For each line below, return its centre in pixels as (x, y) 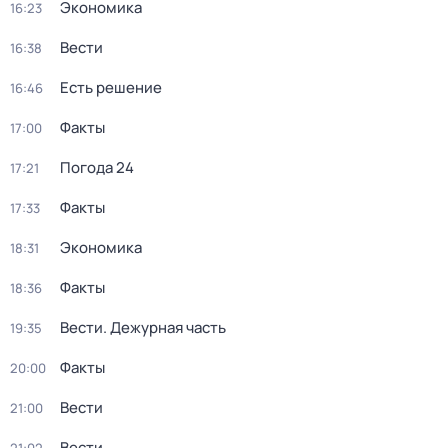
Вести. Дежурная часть (143, 327)
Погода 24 (97, 167)
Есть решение (111, 87)
